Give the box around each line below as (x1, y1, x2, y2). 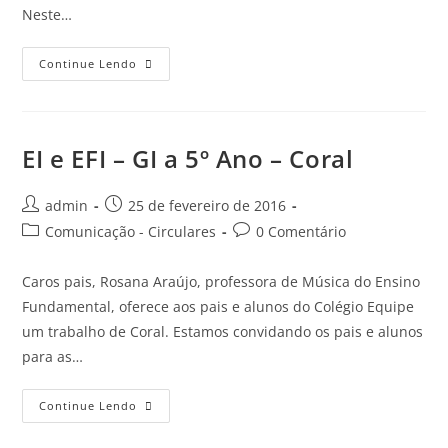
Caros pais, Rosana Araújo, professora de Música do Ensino (22, 271, 421, 291)
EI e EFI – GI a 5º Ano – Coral (22, 141, 354, 175)
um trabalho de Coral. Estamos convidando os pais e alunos (22, 321, 424, 341)
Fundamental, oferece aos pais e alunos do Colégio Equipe (22, 296, 415, 316)
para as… (22, 346, 84, 366)
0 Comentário (256, 221, 347, 241)
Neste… (22, 4, 73, 24)
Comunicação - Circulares (45, 221, 217, 241)
